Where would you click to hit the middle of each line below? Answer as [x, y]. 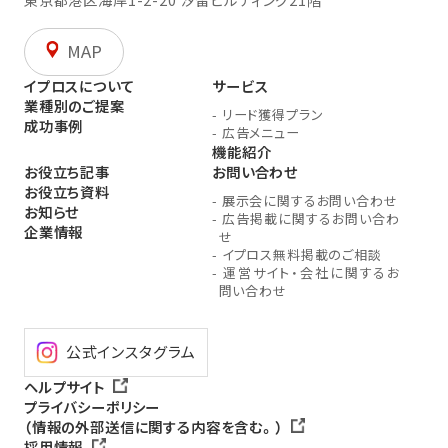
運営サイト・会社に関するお [309, 272]
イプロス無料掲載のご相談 [299, 254]
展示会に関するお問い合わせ [307, 200]
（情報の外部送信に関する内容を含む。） [153, 426]
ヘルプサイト [64, 386]
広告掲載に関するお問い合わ [309, 218]
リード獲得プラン [270, 114]
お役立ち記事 [66, 171]
